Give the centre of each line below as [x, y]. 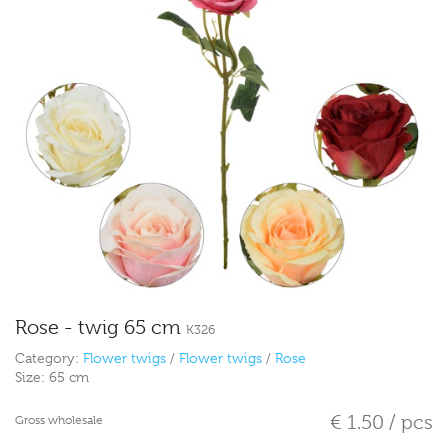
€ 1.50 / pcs [381, 423]
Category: [49, 358]
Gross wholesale [59, 420]
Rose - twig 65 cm [100, 328]
